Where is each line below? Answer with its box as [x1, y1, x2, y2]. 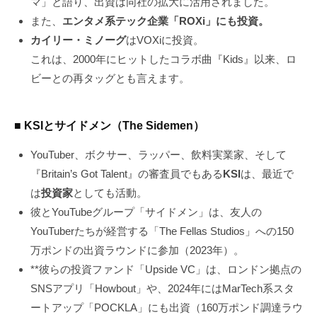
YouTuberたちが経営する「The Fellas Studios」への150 [30, 225, 294, 238]
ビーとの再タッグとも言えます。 [30, 72, 190, 85]
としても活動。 [72, 187, 147, 200]
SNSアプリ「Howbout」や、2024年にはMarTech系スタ [30, 282, 294, 295]
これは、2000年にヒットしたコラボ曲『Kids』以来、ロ [30, 53, 296, 66]
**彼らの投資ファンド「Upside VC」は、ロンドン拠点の [30, 263, 301, 276]
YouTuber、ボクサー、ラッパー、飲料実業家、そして [30, 149, 287, 161]
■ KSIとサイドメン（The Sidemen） [14, 118, 204, 132]
